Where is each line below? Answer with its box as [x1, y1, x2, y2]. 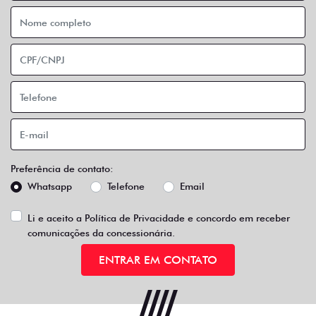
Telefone [107, 181, 145, 193]
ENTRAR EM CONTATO [99, 253, 217, 267]
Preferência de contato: [11, 163, 114, 175]
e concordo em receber [185, 212, 290, 224]
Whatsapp [28, 181, 72, 193]
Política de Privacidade [85, 212, 185, 224]
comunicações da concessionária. [28, 227, 175, 239]
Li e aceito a [28, 212, 85, 224]
